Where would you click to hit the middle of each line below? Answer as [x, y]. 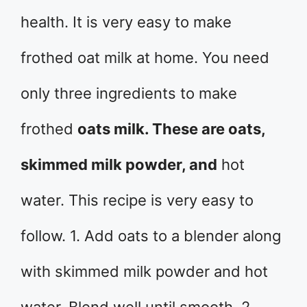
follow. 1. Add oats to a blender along [151, 236]
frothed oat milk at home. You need [145, 58]
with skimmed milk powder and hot [144, 271]
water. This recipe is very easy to [137, 200]
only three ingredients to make [129, 93]
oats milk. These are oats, [171, 129]
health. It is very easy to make [126, 22]
